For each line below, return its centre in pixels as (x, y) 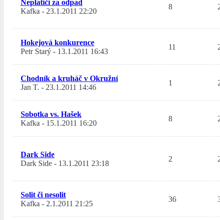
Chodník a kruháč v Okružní (69, 79)
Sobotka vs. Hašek (51, 114)
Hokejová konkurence (57, 43)
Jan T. (30, 87)
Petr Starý (36, 52)
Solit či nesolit (43, 195)
